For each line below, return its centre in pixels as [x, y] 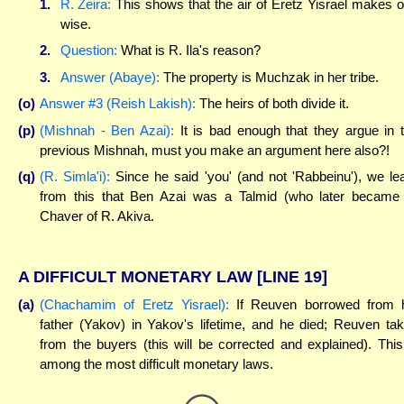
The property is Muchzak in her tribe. [269, 77]
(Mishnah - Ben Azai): [107, 130]
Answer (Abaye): [110, 77]
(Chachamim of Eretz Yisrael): [134, 305]
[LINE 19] [292, 277]
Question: [88, 50]
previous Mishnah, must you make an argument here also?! [215, 150]
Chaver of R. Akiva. [97, 216]
